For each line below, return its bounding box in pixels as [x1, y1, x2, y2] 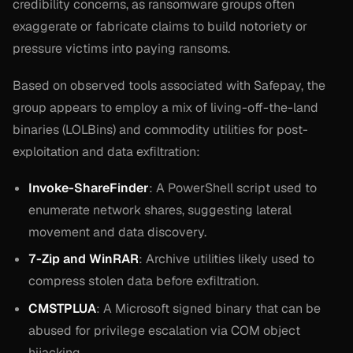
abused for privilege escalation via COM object [28, 321, 300, 339]
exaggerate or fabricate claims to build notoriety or [13, 18, 307, 35]
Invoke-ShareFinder [28, 179, 149, 196]
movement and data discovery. [28, 223, 206, 240]
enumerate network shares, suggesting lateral [28, 201, 292, 218]
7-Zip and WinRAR [28, 251, 139, 268]
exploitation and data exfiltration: [13, 143, 200, 160]
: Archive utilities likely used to [139, 251, 314, 268]
